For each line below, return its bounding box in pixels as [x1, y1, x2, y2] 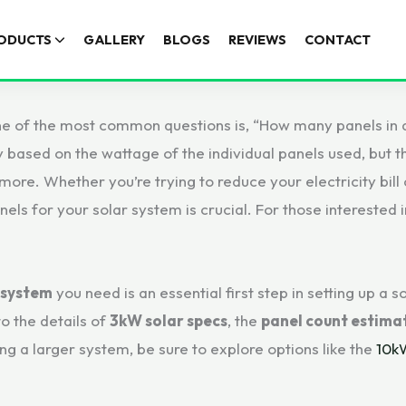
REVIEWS [228, 31, 287, 48]
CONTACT [304, 31, 372, 48]
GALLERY [83, 31, 146, 48]
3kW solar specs [110, 310, 227, 330]
